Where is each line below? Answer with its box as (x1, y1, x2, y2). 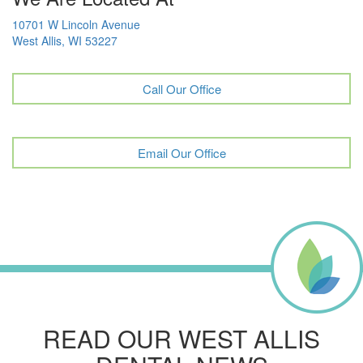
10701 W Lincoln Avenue (12, 15, 140, 32)
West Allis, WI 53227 (12, 32, 117, 49)
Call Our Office (142, 79, 221, 97)
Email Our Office (137, 143, 226, 161)
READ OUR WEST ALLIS (43, 320, 320, 356)
